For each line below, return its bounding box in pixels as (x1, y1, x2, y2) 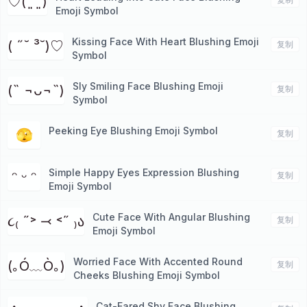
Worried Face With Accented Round (73, 256, 243, 267)
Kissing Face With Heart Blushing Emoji (72, 36, 259, 47)
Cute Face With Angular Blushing (93, 211, 250, 223)
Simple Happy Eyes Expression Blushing (49, 167, 239, 178)
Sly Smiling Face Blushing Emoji (73, 80, 223, 92)
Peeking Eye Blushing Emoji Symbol (49, 125, 218, 136)
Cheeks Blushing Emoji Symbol (73, 269, 220, 281)
